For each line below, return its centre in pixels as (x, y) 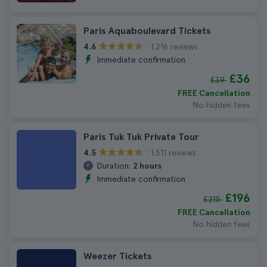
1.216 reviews (174, 46)
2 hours (147, 166)
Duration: (114, 166)
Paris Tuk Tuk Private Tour (141, 137)
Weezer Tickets (118, 256)
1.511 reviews (173, 152)
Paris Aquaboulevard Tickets (147, 31)
